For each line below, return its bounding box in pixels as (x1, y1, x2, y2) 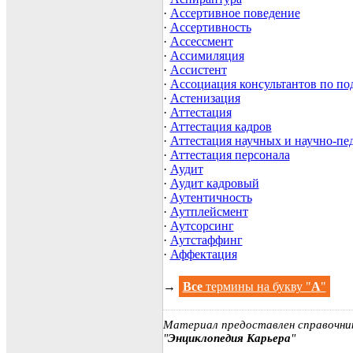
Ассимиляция (169, 49, 244, 63)
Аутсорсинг (169, 219, 234, 233)
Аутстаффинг (169, 233, 243, 247)
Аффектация (169, 247, 237, 262)
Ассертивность (169, 20, 251, 35)
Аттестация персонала (169, 148, 290, 162)
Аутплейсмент (169, 205, 248, 219)
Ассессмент (169, 35, 233, 49)
